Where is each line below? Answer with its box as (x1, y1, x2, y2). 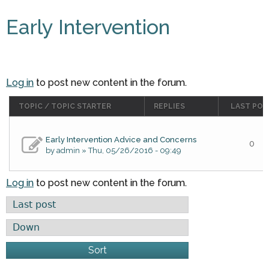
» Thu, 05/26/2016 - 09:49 (80, 146, 181, 156)
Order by (6, 198, 50, 210)
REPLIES (154, 102, 185, 111)
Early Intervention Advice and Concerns (46, 135, 196, 145)
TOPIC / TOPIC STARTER (19, 102, 111, 111)
